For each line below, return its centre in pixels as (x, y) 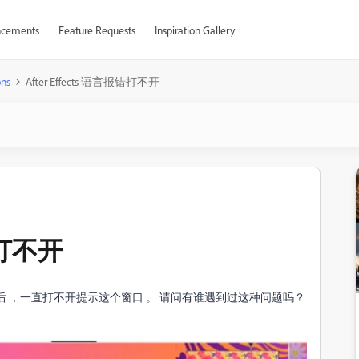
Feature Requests (97, 30)
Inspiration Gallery (194, 30)
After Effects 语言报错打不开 (93, 81)
